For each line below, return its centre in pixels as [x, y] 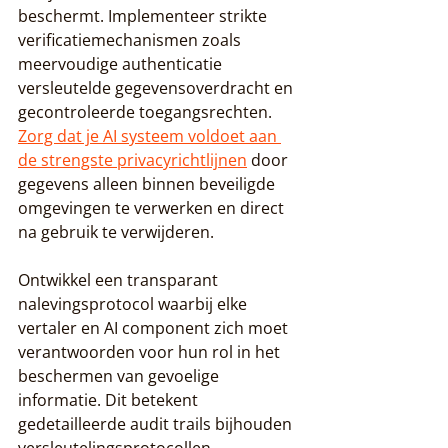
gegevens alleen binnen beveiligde [148, 183]
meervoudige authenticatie [122, 63]
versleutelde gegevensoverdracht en [157, 87]
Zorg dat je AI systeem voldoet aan [149, 135]
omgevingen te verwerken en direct [153, 207]
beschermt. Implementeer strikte [144, 15]
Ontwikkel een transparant [120, 279]
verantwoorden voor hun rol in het [151, 351]
